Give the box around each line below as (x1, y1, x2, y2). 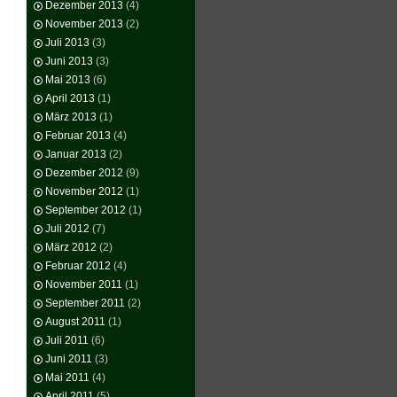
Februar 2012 (45, 260, 111, 272)
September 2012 (45, 204, 126, 216)
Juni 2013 (45, 55, 93, 67)
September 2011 (45, 297, 125, 309)
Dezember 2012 (45, 167, 123, 179)
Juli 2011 (45, 334, 89, 346)
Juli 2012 (45, 222, 90, 235)
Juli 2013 (45, 36, 90, 49)
